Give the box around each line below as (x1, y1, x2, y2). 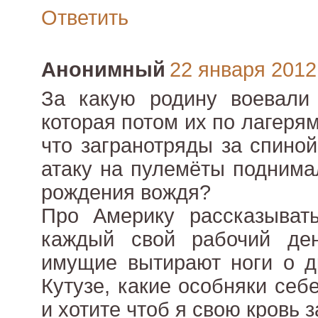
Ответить (41, 6, 128, 30)
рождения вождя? (41, 181, 211, 204)
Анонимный (41, 58, 165, 82)
